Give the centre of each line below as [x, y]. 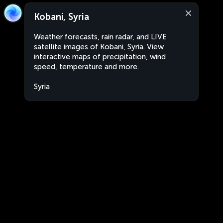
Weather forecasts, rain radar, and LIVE [100, 37]
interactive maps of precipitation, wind [100, 57]
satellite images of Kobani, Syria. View [99, 47]
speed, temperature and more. [86, 67]
